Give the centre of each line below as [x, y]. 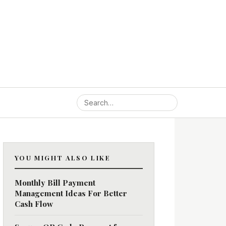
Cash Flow [34, 204]
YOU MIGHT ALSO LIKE [63, 158]
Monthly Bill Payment [55, 182]
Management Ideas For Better [71, 193]
